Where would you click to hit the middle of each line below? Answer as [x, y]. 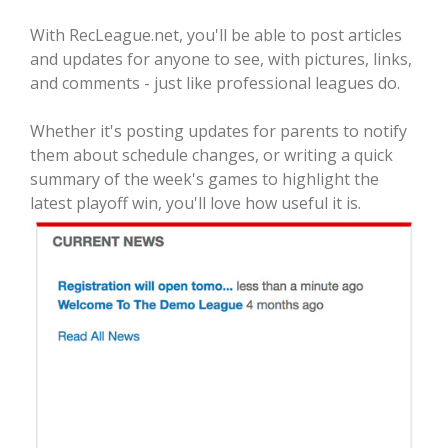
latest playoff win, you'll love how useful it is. [195, 203]
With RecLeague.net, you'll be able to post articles [216, 35]
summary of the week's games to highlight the [204, 179]
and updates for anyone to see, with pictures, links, [221, 59]
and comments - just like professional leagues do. [215, 83]
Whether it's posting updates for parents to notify [218, 131]
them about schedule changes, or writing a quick [211, 155]
